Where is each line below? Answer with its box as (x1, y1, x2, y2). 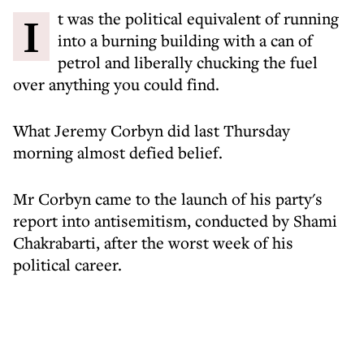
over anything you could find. (13, 73, 219, 95)
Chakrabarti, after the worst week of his (13, 232, 293, 253)
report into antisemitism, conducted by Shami (13, 210, 337, 232)
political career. (13, 253, 122, 275)
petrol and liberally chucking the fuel (58, 51, 318, 73)
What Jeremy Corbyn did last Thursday (13, 119, 290, 141)
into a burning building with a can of (58, 29, 313, 51)
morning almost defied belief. (13, 141, 223, 163)
